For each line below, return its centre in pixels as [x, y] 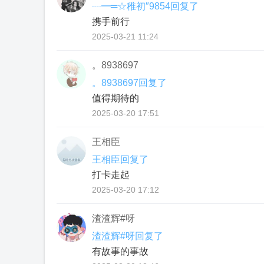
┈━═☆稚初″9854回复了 [145, 6]
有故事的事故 [120, 251]
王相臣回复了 [120, 159]
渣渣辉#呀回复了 [128, 236]
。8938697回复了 [129, 83]
